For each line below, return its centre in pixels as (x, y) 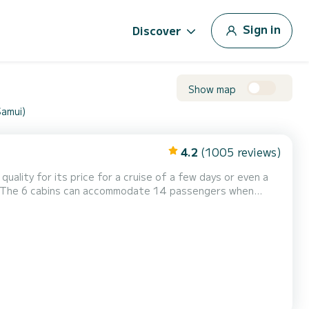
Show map (212, 89)
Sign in (262, 29)
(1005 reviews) (241, 152)
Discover (157, 30)
